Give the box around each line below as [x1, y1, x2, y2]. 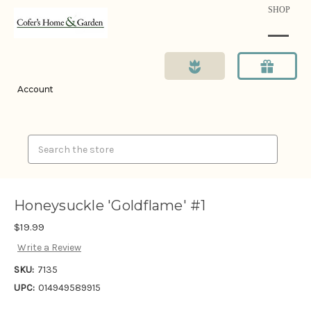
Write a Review [17, 242, 81, 254]
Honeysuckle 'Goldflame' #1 [14, 197, 206, 215]
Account [17, 84, 53, 94]
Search [28, 136, 60, 148]
